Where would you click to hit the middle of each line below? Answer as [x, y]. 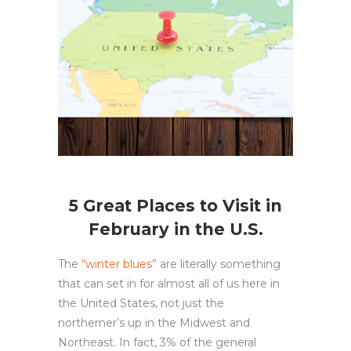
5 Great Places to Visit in [175, 205]
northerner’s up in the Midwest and [154, 322]
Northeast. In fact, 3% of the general [157, 342]
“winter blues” [119, 264]
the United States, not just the [141, 303]
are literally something [219, 264]
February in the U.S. [175, 229]
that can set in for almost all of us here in [169, 283]
